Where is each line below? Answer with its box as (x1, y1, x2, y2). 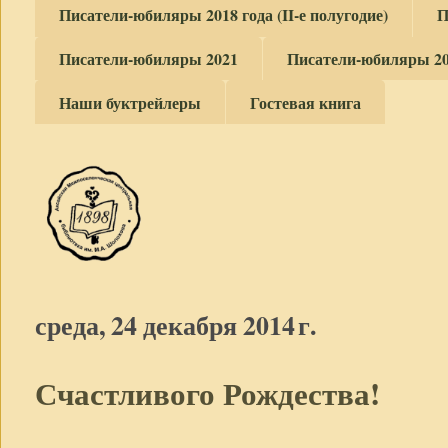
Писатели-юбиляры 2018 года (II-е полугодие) (59, 3, 388, 27)
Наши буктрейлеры (59, 90, 201, 114)
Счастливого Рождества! (35, 370, 380, 417)
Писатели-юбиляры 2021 (59, 46, 238, 70)
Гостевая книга (250, 90, 361, 114)
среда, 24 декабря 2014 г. (35, 306, 316, 345)
